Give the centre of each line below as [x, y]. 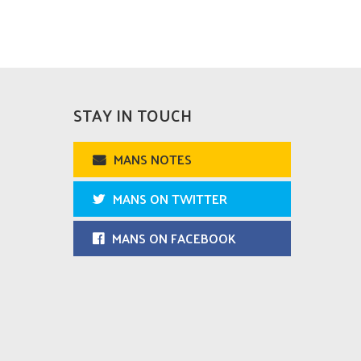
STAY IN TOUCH [133, 115]
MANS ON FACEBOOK [174, 238]
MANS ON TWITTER [170, 198]
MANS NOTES [153, 159]
